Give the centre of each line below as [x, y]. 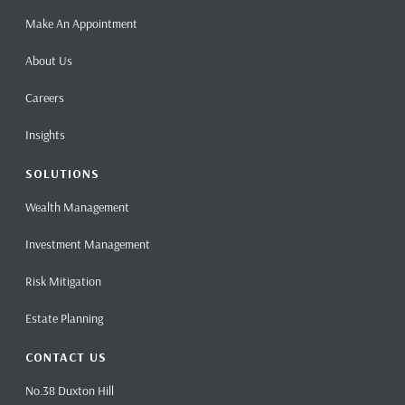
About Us [49, 61]
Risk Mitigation [64, 282]
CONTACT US [66, 358]
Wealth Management [78, 207]
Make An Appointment [82, 24]
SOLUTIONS [63, 174]
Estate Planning [65, 319]
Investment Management [88, 245]
